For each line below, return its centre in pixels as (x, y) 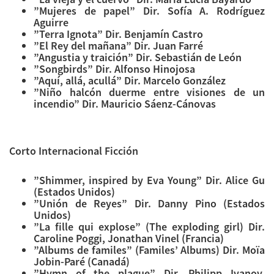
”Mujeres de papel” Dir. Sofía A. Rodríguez (149, 11)
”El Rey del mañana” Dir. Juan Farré (118, 46)
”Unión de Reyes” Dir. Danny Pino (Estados (149, 204)
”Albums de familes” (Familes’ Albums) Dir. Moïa (149, 250)
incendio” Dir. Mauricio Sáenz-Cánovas (125, 104)
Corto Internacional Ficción (74, 151)
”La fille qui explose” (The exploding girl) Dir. (149, 227)
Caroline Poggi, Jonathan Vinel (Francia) (129, 239)
